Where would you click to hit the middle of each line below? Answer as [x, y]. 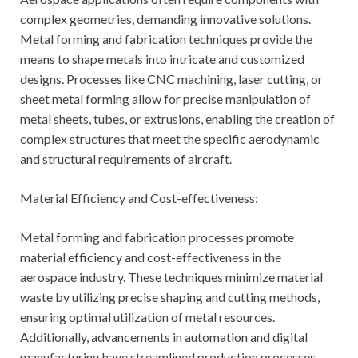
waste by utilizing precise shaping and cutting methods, [170, 297]
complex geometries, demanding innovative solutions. [165, 19]
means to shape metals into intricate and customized [162, 59]
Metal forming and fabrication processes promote [157, 237]
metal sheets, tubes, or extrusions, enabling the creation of [177, 119]
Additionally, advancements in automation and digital [164, 337]
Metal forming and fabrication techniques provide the [166, 39]
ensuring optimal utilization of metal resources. [147, 317]
